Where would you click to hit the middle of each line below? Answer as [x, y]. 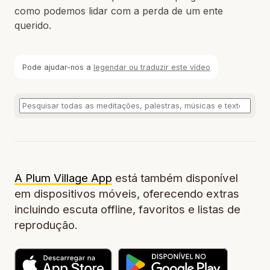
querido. [33, 25]
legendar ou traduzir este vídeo [152, 67]
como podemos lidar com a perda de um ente [119, 11]
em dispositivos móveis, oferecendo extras [127, 194]
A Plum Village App [63, 178]
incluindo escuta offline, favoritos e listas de [127, 210]
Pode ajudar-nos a [58, 67]
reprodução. [46, 225]
